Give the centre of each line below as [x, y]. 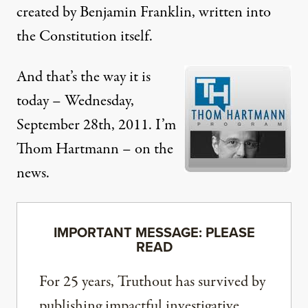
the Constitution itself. [85, 36]
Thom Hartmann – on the [95, 149]
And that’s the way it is [84, 77]
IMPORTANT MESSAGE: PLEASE [154, 232]
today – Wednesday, [75, 101]
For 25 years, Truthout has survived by [152, 282]
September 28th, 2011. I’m [96, 125]
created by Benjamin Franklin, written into [144, 12]
